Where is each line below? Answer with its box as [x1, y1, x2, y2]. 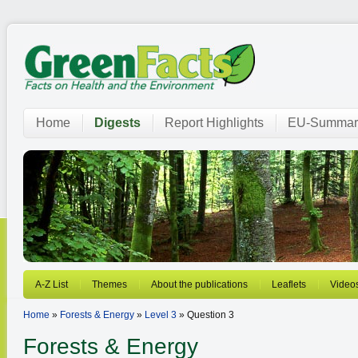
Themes [92, 279, 127, 290]
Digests [94, 116, 141, 129]
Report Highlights [165, 116, 264, 129]
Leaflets [272, 279, 306, 290]
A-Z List [35, 279, 68, 290]
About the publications [151, 279, 248, 290]
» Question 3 [177, 309, 234, 320]
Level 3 [145, 309, 177, 320]
